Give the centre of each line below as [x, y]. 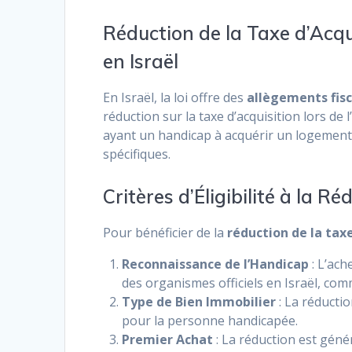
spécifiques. [137, 154]
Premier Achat [168, 340]
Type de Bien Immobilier [199, 302]
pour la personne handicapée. [210, 321]
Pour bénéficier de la [165, 233]
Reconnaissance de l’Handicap [216, 264]
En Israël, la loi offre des [175, 98]
